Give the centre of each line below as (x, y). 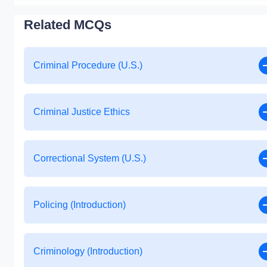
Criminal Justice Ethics (82, 112)
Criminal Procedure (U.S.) (88, 65)
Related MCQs (68, 25)
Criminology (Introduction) (88, 251)
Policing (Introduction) (80, 205)
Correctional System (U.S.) (90, 158)
